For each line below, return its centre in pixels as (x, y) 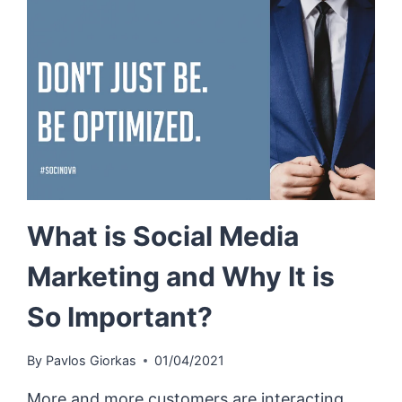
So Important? (120, 316)
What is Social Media (163, 236)
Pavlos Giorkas (91, 361)
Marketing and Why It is (181, 276)
